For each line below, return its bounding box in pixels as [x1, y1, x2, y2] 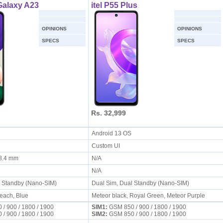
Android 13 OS [91, 130, 134, 137]
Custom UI [91, 142, 123, 149]
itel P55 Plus [91, 1, 137, 9]
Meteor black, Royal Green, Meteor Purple [91, 192, 205, 199]
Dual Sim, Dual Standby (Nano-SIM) [91, 180, 192, 187]
